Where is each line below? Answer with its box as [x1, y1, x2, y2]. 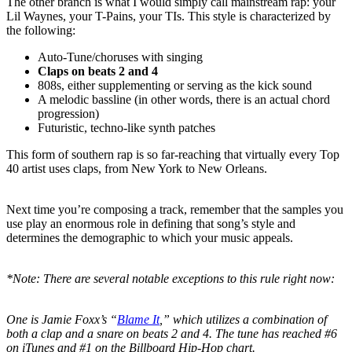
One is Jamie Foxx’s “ [6, 312, 117, 326]
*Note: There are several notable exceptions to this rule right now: [6, 271, 335, 285]
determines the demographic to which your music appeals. [6, 230, 293, 244]
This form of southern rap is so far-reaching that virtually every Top [6, 147, 339, 161]
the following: [6, 23, 75, 37]
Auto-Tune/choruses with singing [38, 49, 203, 64]
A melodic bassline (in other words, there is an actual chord [38, 92, 330, 106]
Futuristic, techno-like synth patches [38, 120, 215, 134]
